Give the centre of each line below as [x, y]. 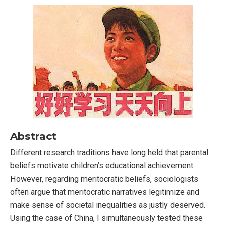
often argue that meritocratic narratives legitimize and [105, 192]
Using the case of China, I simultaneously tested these [106, 218]
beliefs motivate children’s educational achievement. [102, 166]
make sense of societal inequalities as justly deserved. [108, 205]
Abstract [33, 136]
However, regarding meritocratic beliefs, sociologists [104, 179]
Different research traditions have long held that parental [109, 153]
